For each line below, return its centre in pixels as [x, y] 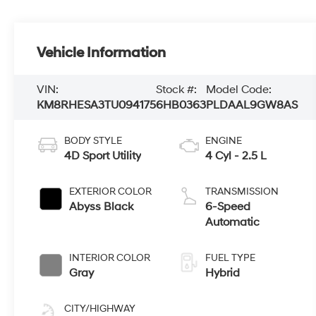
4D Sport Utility [103, 156]
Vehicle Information [102, 53]
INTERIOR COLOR [110, 258]
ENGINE [224, 141]
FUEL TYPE [231, 258]
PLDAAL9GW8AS [252, 105]
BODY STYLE [93, 141]
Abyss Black [102, 207]
